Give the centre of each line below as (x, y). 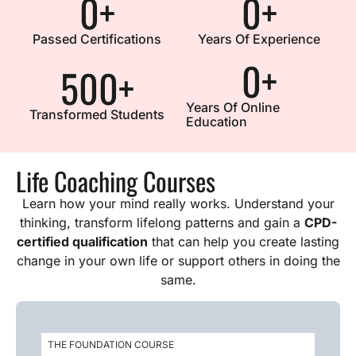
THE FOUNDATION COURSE (111, 344)
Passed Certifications (97, 39)
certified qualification (82, 242)
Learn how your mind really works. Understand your (178, 203)
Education (217, 122)
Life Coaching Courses (116, 181)
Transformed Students (97, 114)
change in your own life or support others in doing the (178, 261)
